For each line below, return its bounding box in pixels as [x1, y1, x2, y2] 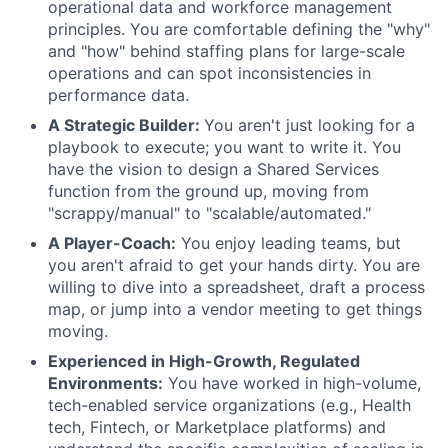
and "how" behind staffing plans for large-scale [48, 41, 405, 61]
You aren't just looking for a [204, 115, 415, 135]
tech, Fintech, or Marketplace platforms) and [48, 417, 386, 437]
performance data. [48, 85, 189, 105]
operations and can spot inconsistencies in [48, 63, 371, 83]
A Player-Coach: [48, 233, 176, 253]
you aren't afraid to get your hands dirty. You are [48, 255, 420, 275]
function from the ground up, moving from [48, 181, 369, 201]
